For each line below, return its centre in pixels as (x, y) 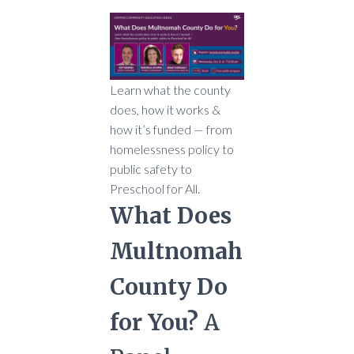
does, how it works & (165, 109)
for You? (154, 322)
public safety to (151, 169)
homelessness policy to (172, 149)
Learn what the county (170, 90)
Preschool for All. (155, 188)
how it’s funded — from (171, 129)
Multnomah (176, 251)
